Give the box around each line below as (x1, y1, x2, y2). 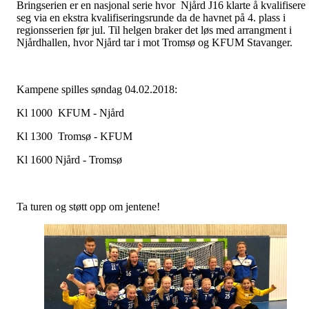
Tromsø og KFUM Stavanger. (162, 37, 292, 48)
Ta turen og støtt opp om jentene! (17, 201, 160, 212)
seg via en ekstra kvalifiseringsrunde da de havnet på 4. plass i (17, 12, 286, 23)
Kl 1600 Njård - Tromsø (17, 154, 122, 166)
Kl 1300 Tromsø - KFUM (17, 130, 132, 142)
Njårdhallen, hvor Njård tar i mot (17, 37, 162, 48)
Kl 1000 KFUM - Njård (17, 107, 124, 119)
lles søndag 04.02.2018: (74, 83, 177, 95)
